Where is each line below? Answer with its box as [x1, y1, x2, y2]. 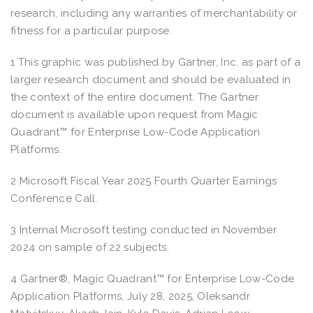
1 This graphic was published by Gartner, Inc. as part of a [10, 55, 301, 68]
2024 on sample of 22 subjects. [10, 240, 170, 254]
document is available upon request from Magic [10, 108, 259, 121]
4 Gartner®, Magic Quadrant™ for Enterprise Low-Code [10, 272, 295, 285]
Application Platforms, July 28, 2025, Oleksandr [10, 289, 251, 303]
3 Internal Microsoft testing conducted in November [10, 223, 277, 236]
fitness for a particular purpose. [10, 24, 175, 37]
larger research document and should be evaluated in [10, 73, 291, 86]
